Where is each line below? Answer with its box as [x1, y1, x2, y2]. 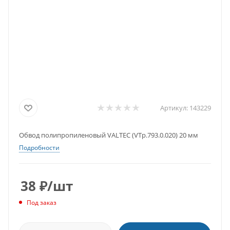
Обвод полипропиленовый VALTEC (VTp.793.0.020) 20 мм [19, 130, 198, 140]
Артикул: [160, 103, 188, 112]
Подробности [19, 143, 60, 152]
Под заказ [27, 198, 56, 207]
